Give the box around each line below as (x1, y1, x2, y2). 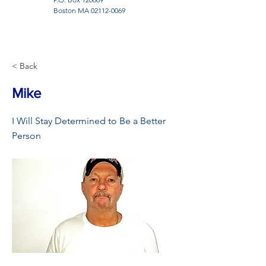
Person (12, 130, 41, 141)
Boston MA (53, 6, 91, 15)
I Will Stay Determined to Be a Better (12, 115, 166, 126)
